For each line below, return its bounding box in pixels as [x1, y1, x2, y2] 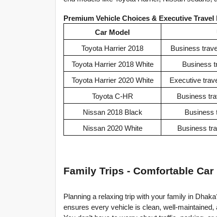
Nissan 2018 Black [82, 108, 142, 117]
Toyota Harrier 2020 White [71, 77, 154, 85]
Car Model [95, 29, 130, 37]
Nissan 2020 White [82, 124, 142, 133]
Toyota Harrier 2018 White [71, 61, 154, 69]
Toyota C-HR [92, 93, 133, 101]
